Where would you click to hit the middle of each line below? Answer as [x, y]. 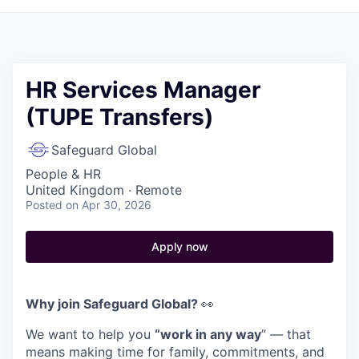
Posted [44, 204]
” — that [286, 334]
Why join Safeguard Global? [113, 303]
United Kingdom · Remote [104, 190]
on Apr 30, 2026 [109, 204]
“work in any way [208, 334]
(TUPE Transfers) [119, 117]
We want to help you [90, 334]
